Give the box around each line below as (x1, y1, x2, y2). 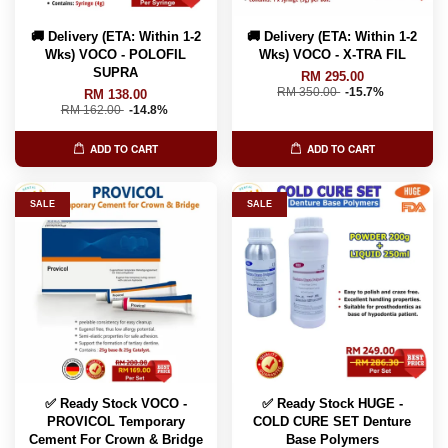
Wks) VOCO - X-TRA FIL (258, 46, 406, 62)
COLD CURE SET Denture (253, 413, 412, 429)
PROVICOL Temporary (46, 413, 185, 429)
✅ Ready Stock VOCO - (44, 395, 187, 411)
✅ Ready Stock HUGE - (261, 395, 403, 411)
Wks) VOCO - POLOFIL (45, 46, 187, 62)
